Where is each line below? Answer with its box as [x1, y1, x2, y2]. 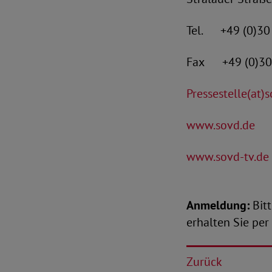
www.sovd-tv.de [186, 149, 269, 165]
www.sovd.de [186, 117, 255, 133]
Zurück [186, 254, 222, 270]
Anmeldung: [186, 197, 250, 213]
